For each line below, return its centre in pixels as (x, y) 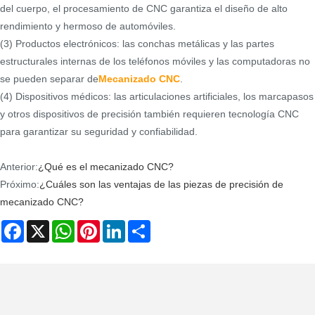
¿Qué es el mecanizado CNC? (106, 166)
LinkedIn (144, 226)
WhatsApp (97, 226)
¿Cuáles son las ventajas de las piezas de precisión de (161, 184)
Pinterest (120, 226)
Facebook (46, 226)
